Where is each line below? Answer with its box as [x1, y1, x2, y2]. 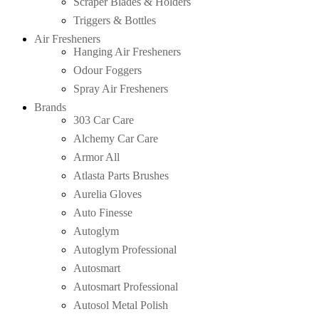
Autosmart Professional [73, 280, 178, 293]
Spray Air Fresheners [73, 82, 168, 95]
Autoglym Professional [73, 243, 177, 256]
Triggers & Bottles [73, 14, 156, 26]
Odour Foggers [73, 63, 142, 76]
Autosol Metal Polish [73, 298, 168, 311]
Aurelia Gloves [73, 187, 142, 200]
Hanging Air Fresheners [73, 45, 181, 58]
